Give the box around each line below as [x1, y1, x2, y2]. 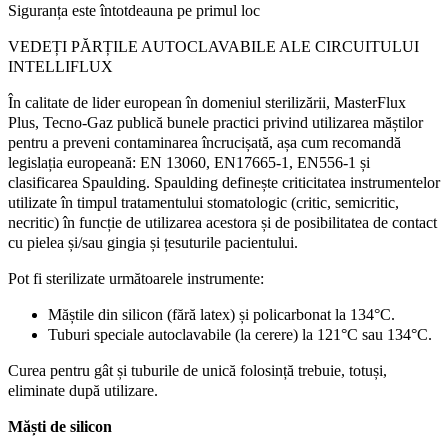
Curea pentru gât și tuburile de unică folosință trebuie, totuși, [8, 361, 387, 379]
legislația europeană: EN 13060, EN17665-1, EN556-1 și [8, 153, 370, 171]
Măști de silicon [8, 417, 112, 435]
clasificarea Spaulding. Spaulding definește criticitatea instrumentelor [8, 173, 440, 191]
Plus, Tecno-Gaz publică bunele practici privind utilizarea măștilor [8, 113, 423, 131]
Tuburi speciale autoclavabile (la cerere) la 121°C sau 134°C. [48, 325, 432, 343]
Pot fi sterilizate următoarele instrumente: [8, 269, 264, 287]
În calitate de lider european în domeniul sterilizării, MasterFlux [8, 93, 406, 111]
